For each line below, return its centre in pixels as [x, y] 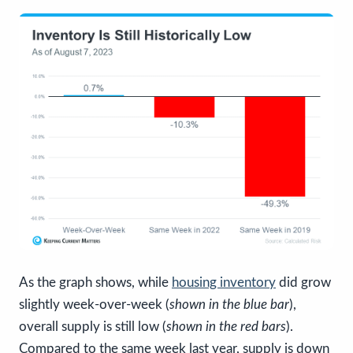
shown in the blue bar [229, 304]
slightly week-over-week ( [94, 304]
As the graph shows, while [95, 282]
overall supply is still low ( [93, 326]
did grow [303, 282]
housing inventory [224, 282]
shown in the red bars [226, 326]
